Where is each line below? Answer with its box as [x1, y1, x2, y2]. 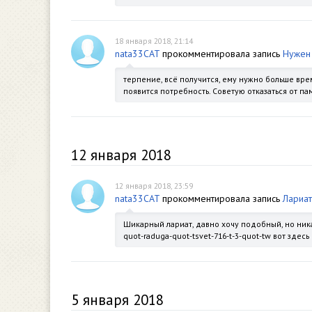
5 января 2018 [71, 290, 164, 309]
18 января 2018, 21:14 [115, 36, 193, 46]
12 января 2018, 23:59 [115, 180, 193, 191]
